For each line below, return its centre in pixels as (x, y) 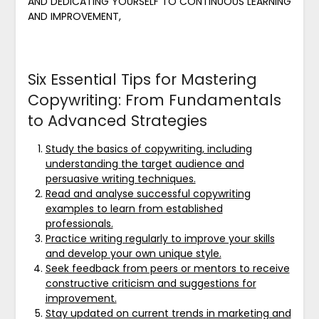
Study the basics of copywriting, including (148, 148)
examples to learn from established (134, 208)
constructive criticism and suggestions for (151, 283)
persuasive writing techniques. (120, 178)
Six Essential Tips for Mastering (142, 79)
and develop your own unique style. (133, 253)
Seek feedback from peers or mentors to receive (167, 268)
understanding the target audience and (145, 163)
